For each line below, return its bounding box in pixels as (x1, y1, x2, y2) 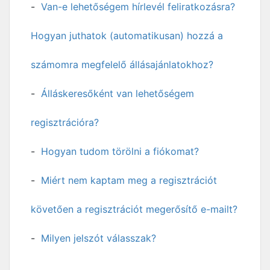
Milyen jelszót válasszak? (41, 232, 156, 244)
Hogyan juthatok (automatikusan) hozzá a (31, 30, 223, 42)
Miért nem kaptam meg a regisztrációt (41, 174, 217, 186)
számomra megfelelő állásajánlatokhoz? (31, 58, 213, 71)
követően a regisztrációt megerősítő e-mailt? (31, 203, 237, 215)
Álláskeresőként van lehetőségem (41, 87, 194, 99)
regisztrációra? (31, 116, 99, 128)
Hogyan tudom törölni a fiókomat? (41, 145, 199, 157)
